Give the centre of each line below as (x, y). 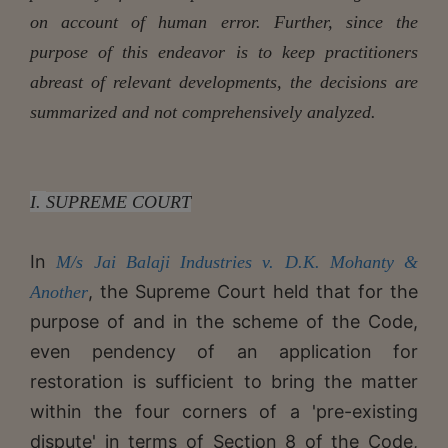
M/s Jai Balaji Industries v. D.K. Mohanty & (237, 261)
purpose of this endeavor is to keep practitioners (224, 51)
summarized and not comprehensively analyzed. (203, 111)
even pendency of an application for (224, 351)
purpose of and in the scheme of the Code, (224, 321)
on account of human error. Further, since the (224, 21)
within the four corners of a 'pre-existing (224, 411)
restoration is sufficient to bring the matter (224, 381)
